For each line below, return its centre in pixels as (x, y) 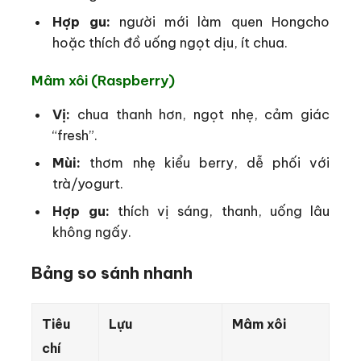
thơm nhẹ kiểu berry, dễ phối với (205, 162)
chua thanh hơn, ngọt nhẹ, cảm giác (200, 114)
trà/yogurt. (88, 183)
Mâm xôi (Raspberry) (103, 81)
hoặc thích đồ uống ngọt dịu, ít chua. (170, 42)
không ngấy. (92, 231)
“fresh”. (75, 135)
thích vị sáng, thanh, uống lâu (220, 210)
